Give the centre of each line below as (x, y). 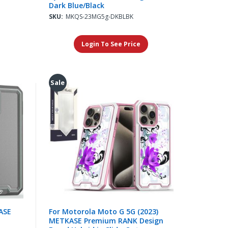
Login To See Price (111, 44)
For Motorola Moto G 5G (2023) (103, 211)
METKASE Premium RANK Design (106, 220)
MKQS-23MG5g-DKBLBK (99, 16)
